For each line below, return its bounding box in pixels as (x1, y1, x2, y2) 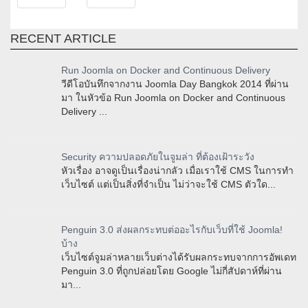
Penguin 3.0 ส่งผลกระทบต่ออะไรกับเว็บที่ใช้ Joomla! (61, 224, 283, 236)
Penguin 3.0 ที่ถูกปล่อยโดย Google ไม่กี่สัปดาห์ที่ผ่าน (61, 265, 282, 277)
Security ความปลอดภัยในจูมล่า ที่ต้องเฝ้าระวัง (61, 151, 254, 163)
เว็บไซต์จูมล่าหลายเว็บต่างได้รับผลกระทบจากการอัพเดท (61, 252, 296, 263)
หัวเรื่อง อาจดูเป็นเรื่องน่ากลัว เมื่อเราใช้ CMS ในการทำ (61, 165, 294, 177)
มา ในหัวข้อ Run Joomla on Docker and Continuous (61, 92, 285, 104)
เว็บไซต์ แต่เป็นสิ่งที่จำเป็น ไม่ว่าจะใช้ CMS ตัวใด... (61, 179, 276, 190)
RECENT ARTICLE (10, 32, 116, 46)
